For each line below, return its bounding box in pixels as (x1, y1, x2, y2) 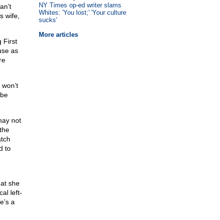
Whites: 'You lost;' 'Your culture (38, 9, 126, 16)
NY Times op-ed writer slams (38, 1, 121, 9)
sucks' (38, 16, 57, 24)
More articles (38, 31, 78, 38)
